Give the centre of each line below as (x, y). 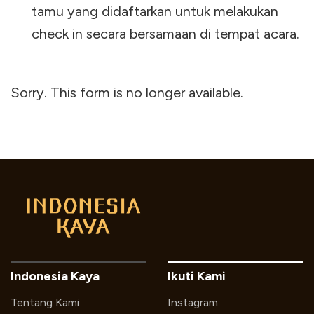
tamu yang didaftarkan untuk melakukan (155, 11)
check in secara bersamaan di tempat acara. (165, 34)
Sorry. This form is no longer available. (131, 93)
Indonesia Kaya (55, 277)
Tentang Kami (45, 303)
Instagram (193, 303)
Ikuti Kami (197, 277)
